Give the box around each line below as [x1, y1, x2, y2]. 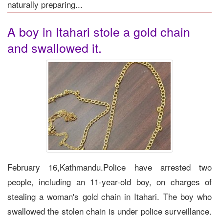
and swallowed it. [7, 38, 102, 56]
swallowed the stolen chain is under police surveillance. [7, 204, 212, 217]
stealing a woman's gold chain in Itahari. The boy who [7, 190, 212, 202]
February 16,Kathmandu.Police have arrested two [7, 160, 212, 173]
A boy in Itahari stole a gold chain [7, 22, 190, 40]
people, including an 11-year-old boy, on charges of [7, 175, 212, 188]
